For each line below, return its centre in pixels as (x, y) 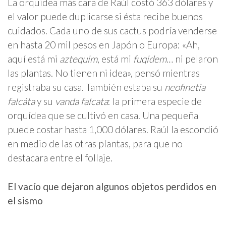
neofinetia (185, 87)
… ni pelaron (192, 59)
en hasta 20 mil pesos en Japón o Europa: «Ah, (104, 45)
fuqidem (150, 59)
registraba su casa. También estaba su (86, 87)
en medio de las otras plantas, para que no (95, 144)
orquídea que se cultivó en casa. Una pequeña (103, 116)
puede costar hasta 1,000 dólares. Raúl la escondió (113, 130)
